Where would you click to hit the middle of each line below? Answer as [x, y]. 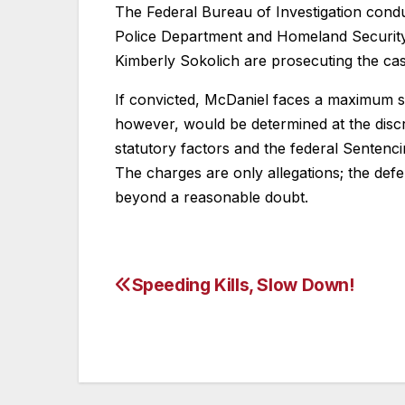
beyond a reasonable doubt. [212, 198]
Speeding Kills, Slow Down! [243, 285]
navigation [187, 330]
